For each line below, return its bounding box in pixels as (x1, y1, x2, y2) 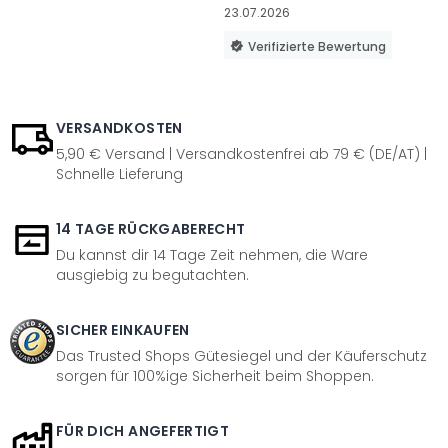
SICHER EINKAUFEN (56, 320, 190, 340)
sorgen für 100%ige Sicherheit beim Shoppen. (56, 366, 374, 386)
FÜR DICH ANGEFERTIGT (56, 421, 229, 441)
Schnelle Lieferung (56, 164, 183, 184)
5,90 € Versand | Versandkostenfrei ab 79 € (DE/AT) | (56, 144, 427, 164)
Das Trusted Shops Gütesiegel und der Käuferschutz (56, 346, 427, 366)
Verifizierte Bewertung (248, 38, 386, 55)
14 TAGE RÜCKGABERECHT (56, 219, 246, 239)
